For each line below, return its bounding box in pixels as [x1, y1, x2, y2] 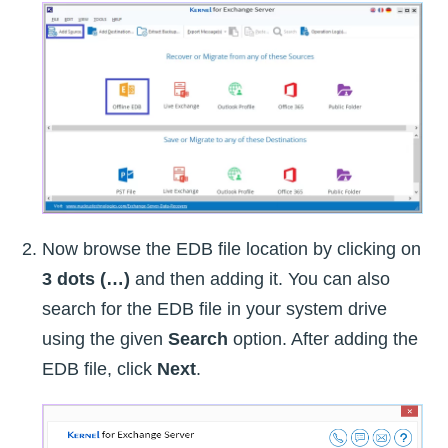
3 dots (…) [42, 269, 130, 290]
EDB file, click [42, 359, 157, 380]
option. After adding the [233, 329, 418, 350]
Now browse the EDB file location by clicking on [42, 239, 421, 260]
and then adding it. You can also [130, 269, 390, 290]
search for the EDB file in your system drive [42, 299, 387, 320]
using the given [42, 329, 168, 350]
